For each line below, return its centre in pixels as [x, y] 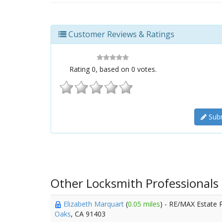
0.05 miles [144, 204]
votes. [146, 69]
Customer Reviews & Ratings [120, 34]
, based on [113, 69]
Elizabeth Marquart [95, 204]
